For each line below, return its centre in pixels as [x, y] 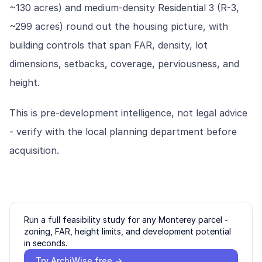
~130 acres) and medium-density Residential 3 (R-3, [124, 8]
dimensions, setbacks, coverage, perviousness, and [124, 64]
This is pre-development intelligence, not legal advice [128, 113]
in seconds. [46, 243]
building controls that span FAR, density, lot [108, 45]
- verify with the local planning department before [123, 132]
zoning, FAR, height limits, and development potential [127, 231]
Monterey [177, 220]
